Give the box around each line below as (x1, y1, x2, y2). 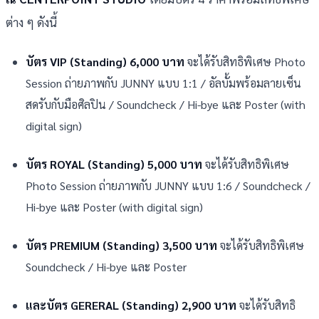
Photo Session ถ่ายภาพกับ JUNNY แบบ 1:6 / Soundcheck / (26, 178, 310, 194)
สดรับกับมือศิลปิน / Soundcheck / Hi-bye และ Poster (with (26, 97, 305, 113)
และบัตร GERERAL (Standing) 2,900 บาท (26, 298, 239, 313)
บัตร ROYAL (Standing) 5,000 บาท (26, 157, 202, 172)
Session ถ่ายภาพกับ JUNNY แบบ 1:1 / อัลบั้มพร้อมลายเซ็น (26, 75, 301, 91)
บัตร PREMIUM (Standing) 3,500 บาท (26, 238, 217, 253)
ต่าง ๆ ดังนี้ (6, 14, 57, 31)
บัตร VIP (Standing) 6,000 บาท (26, 54, 187, 70)
